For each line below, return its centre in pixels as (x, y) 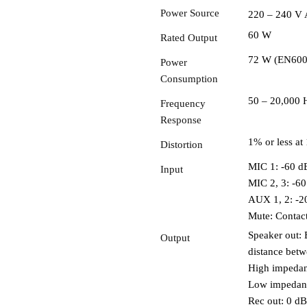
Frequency (183, 103)
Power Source (189, 13)
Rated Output (188, 37)
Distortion (181, 144)
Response (181, 120)
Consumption (189, 78)
